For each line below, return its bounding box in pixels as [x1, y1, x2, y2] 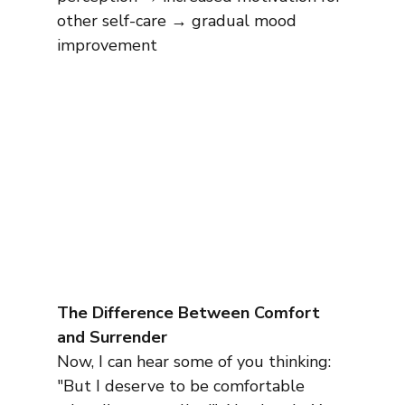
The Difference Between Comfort [56, 302, 325, 325]
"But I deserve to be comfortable [56, 375, 309, 398]
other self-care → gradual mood [56, 10, 301, 33]
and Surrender [56, 326, 167, 349]
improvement [56, 34, 157, 57]
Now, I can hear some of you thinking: [56, 351, 335, 373]
